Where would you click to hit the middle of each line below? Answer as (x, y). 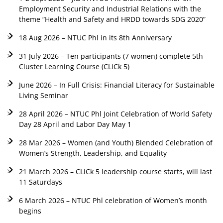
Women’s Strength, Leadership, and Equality (93, 153)
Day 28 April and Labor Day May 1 (75, 124)
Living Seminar (43, 95)
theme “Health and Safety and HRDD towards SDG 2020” (112, 19)
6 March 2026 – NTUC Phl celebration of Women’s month (113, 200)
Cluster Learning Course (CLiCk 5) (74, 66)
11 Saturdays (40, 182)
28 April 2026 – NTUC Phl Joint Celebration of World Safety (115, 113)
